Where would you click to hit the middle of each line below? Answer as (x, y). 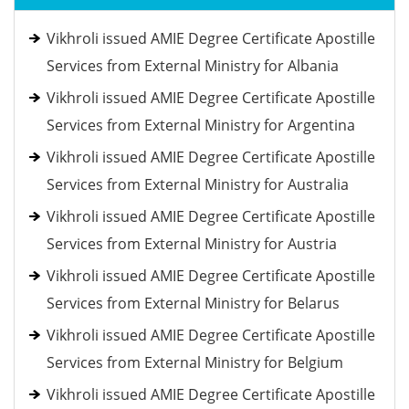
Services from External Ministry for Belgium (195, 362)
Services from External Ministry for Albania (193, 66)
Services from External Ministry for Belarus (193, 303)
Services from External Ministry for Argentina (201, 125)
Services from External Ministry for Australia (198, 184)
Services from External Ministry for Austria (192, 244)
